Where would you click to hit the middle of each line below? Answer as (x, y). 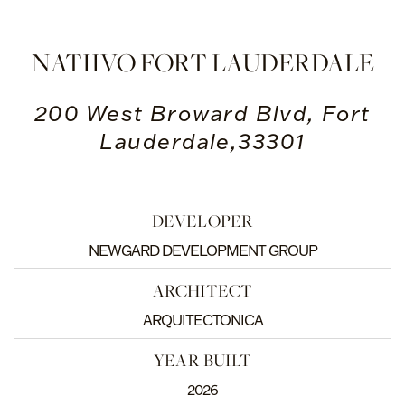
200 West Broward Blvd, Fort (202, 113)
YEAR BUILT (202, 360)
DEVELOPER (202, 221)
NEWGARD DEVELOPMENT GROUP (202, 250)
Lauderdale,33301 (202, 141)
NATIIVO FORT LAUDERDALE (202, 63)
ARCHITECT (202, 290)
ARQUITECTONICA (202, 320)
